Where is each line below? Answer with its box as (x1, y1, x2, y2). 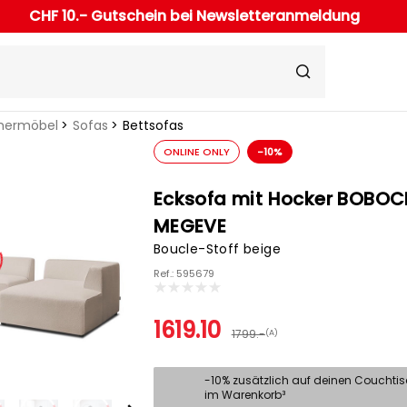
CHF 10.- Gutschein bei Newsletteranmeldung (28, 5, 360, 27)
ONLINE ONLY (163, 144, 230, 160)
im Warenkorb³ (203, 387, 285, 403)
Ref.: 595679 (153, 266, 214, 282)
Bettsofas (122, 116, 184, 135)
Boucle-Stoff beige (153, 240, 281, 259)
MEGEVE (153, 213, 227, 240)
